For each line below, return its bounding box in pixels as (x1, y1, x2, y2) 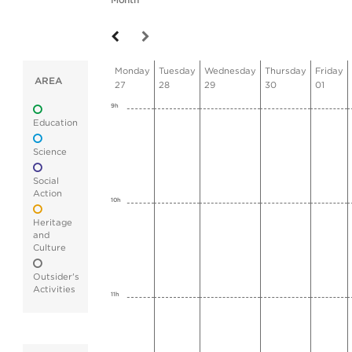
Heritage (33, 218, 72, 227)
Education (33, 119, 78, 127)
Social (33, 177, 59, 185)
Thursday (265, 67, 306, 75)
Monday (115, 67, 150, 75)
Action (33, 189, 62, 198)
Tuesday (159, 67, 196, 75)
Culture (33, 244, 66, 252)
